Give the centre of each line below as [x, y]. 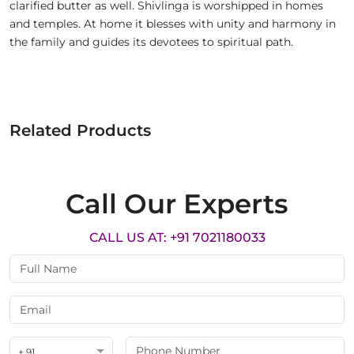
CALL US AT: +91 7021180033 [177, 238]
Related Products [80, 131]
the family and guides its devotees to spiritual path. [151, 42]
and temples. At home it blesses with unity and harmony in [173, 24]
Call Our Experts [177, 204]
